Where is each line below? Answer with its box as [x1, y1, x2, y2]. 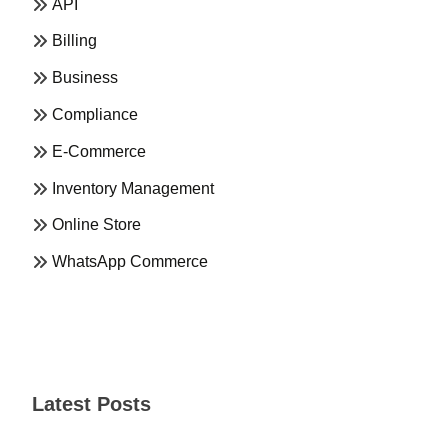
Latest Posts [32, 392, 151, 415]
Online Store [52, 216, 141, 234]
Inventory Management [52, 179, 214, 197]
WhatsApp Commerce [52, 253, 208, 271]
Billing [52, 32, 97, 50]
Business [52, 69, 118, 87]
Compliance [52, 105, 138, 123]
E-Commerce [52, 142, 146, 160]
